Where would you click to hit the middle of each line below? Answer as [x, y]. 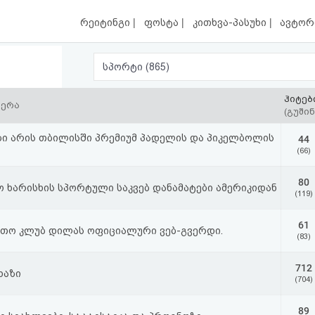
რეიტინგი [107, 23]
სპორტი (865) [158, 67]
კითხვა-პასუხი [231, 23]
